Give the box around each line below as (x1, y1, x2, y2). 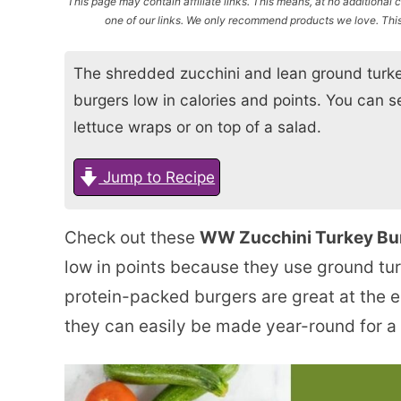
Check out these (64, 226, 200, 248)
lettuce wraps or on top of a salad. (73, 116, 321, 136)
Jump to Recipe (98, 166, 216, 186)
